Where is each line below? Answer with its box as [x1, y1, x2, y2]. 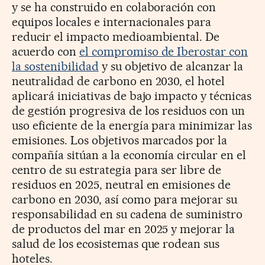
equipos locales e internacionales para [12, 14, 212, 29]
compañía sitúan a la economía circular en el [12, 147, 247, 162]
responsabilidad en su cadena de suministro [12, 206, 243, 221]
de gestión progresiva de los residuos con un [12, 103, 245, 118]
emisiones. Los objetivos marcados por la [12, 132, 228, 147]
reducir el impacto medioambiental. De [12, 29, 220, 44]
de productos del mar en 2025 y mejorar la [12, 221, 235, 236]
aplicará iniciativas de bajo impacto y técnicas [12, 88, 252, 103]
